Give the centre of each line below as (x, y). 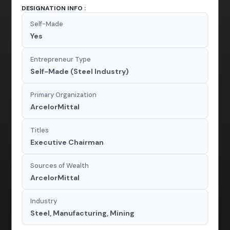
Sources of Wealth (60, 165)
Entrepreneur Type (61, 59)
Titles (40, 130)
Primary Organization (64, 94)
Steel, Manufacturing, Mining (83, 213)
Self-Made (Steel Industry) (80, 71)
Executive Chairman (67, 142)
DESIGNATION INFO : (54, 8)
